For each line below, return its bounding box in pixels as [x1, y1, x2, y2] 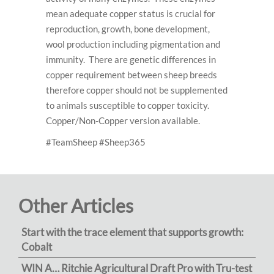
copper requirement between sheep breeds [46, 69, 217, 81]
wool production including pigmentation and [46, 39, 220, 50]
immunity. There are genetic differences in [46, 54, 216, 65]
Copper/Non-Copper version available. [46, 115, 202, 127]
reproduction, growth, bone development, [46, 23, 210, 35]
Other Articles [18, 194, 133, 217]
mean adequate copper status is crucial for [46, 8, 215, 20]
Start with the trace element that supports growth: [21, 226, 243, 239]
